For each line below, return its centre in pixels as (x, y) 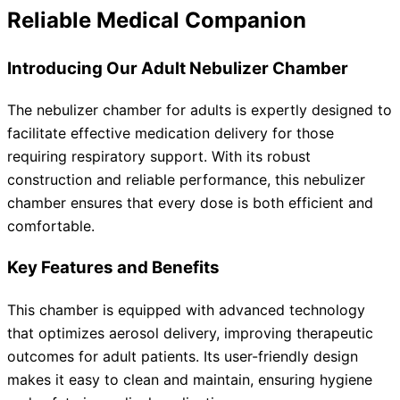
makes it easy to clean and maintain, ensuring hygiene (190, 379)
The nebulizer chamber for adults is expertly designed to (200, 110)
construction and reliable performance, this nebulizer (186, 180)
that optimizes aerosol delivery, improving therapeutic (190, 333)
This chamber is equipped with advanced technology (186, 309)
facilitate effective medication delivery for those (171, 133)
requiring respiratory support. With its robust (159, 157)
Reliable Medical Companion (157, 20)
